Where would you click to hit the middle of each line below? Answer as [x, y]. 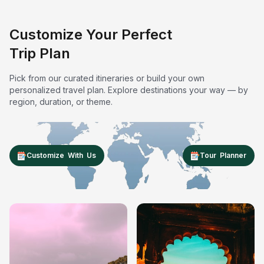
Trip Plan [40, 54]
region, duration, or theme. [61, 102]
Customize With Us [61, 156]
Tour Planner [223, 156]
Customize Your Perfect [91, 35]
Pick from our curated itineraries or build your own [107, 78]
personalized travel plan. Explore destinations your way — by [129, 90]
